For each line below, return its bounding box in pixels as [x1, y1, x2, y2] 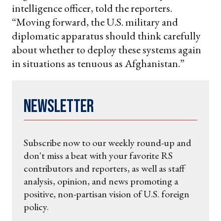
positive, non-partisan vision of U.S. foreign [24, 187, 189, 200]
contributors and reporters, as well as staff [24, 161, 185, 175]
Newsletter [24, 96, 94, 117]
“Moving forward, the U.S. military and [12, 14, 178, 29]
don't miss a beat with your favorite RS [24, 148, 173, 162]
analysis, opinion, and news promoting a [24, 174, 178, 187]
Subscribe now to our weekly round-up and [24, 136, 191, 149]
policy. [24, 200, 49, 213]
